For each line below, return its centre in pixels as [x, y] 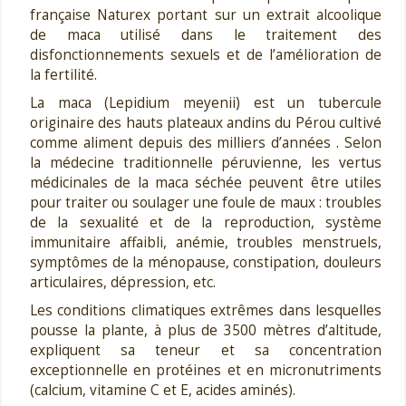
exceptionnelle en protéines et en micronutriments [206, 370]
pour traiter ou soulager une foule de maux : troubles [206, 203]
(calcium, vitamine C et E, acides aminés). [163, 390]
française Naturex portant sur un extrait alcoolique [206, 15]
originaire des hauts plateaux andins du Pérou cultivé [206, 123]
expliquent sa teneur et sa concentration [206, 350]
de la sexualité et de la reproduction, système [206, 222]
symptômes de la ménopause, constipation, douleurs [206, 262]
